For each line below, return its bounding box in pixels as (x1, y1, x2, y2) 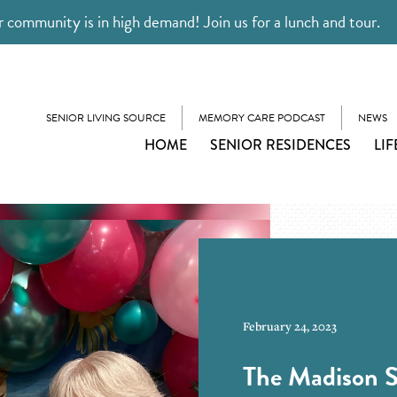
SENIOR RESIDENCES (210, 134, 351, 155)
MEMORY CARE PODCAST (198, 109, 325, 126)
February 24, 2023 (243, 318, 337, 335)
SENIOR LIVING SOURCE (46, 109, 166, 126)
